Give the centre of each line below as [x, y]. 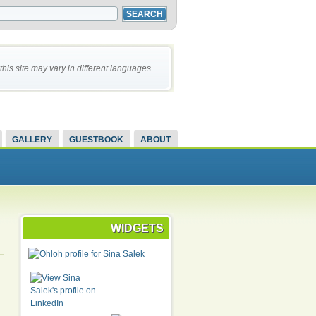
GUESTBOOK [96, 140]
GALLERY [32, 140]
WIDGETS [137, 228]
